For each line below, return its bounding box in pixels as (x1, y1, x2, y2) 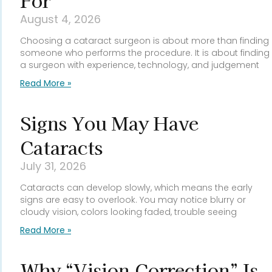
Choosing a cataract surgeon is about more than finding (20, 35, 269, 47)
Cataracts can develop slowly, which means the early (20, 182, 253, 194)
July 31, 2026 (20, 158, 86, 174)
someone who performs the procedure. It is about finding (20, 47, 270, 59)
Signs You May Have (20, 109, 199, 137)
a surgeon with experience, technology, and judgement (20, 59, 259, 72)
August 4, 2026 (20, 12, 101, 27)
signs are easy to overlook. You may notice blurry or (20, 194, 246, 206)
